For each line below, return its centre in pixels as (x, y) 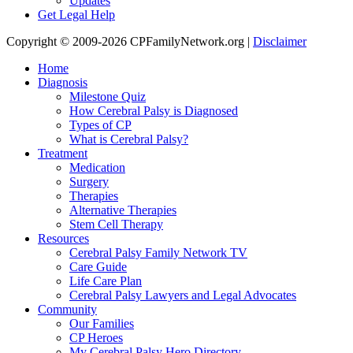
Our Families (102, 324)
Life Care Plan (106, 281)
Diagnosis (63, 83)
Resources (63, 239)
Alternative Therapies (123, 210)
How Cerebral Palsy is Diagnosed (154, 111)
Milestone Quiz (108, 97)
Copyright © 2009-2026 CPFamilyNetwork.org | (130, 42)
